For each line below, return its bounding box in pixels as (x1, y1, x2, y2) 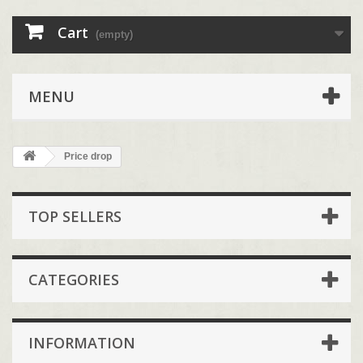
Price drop (62, 150, 112, 162)
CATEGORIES (28, 269, 119, 289)
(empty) (96, 28, 133, 41)
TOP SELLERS (28, 206, 122, 226)
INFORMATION (28, 332, 135, 352)
